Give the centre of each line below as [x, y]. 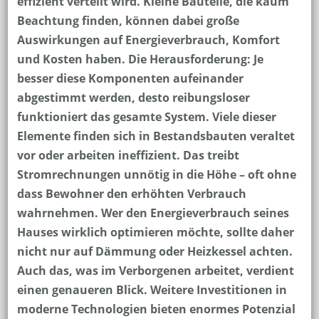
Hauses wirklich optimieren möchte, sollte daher [155, 232]
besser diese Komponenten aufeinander [130, 78]
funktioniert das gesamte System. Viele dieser [146, 116]
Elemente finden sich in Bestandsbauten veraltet [156, 136]
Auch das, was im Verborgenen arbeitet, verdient [155, 270]
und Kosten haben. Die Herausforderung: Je [140, 59]
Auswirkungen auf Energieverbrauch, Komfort [148, 40]
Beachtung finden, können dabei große [128, 20]
